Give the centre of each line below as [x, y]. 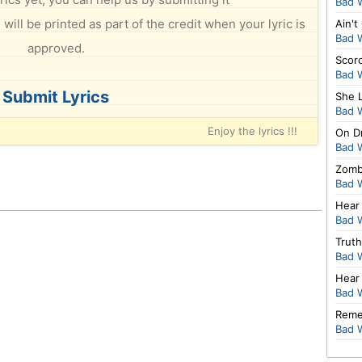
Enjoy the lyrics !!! [253, 131]
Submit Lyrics [56, 97]
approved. [56, 48]
